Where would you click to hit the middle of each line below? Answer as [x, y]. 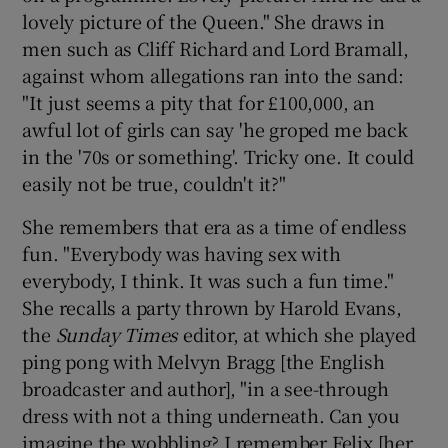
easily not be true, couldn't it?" [154, 182]
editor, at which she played [297, 333]
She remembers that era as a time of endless [214, 225]
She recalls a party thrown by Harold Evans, [212, 306]
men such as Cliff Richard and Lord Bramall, [215, 47]
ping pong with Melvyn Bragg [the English [203, 360]
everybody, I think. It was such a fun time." [208, 279]
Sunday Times [117, 333]
